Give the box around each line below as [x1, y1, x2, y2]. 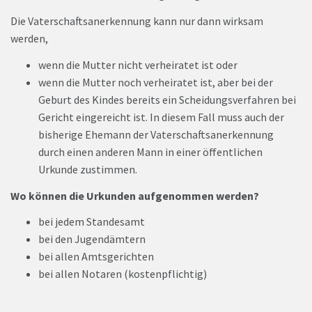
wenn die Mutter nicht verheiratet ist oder [38, 57, 237, 72]
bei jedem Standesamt [38, 214, 145, 229]
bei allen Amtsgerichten [38, 249, 154, 264]
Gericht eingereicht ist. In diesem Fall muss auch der [38, 109, 284, 124]
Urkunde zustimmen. [38, 162, 137, 176]
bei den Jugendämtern [38, 232, 146, 247]
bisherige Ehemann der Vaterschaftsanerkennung [38, 127, 274, 141]
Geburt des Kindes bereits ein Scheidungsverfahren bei [38, 92, 296, 107]
